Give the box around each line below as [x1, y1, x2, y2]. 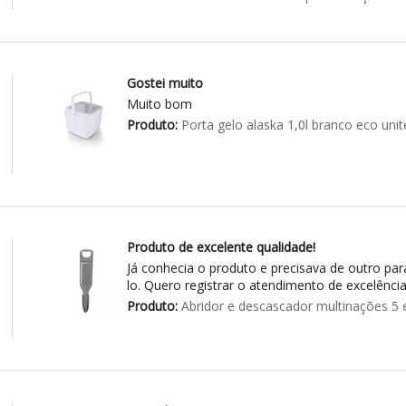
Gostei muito [126, 74, 203, 92]
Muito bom [126, 95, 192, 113]
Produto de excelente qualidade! [126, 238, 315, 256]
